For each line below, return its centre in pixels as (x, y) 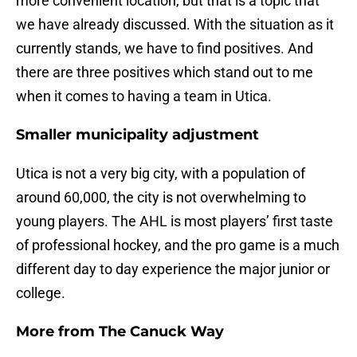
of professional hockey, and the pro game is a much (178, 245)
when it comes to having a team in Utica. (144, 96)
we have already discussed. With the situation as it (175, 25)
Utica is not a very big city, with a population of (161, 174)
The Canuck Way (161, 332)
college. (41, 293)
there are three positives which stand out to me (165, 73)
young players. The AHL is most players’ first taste (175, 222)
